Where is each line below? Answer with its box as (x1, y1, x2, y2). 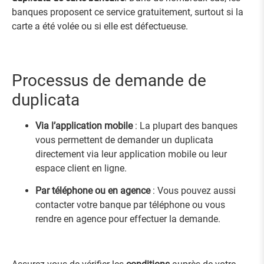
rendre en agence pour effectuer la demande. (35, 213, 220, 225)
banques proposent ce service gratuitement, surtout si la (12, 6, 243, 18)
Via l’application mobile (35, 120, 133, 131)
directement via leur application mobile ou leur (35, 148, 227, 160)
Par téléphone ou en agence (35, 185, 150, 197)
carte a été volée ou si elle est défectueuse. (12, 20, 188, 32)
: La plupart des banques (133, 120, 237, 131)
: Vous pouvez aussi (150, 185, 236, 197)
